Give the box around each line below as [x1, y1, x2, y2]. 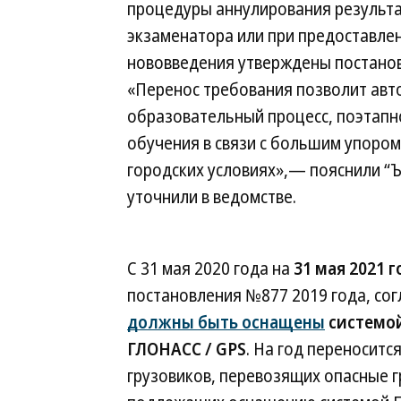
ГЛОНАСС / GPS [127, 337, 246, 361]
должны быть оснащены [127, 311, 325, 334]
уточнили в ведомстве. [127, 185, 296, 209]
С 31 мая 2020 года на [127, 257, 294, 280]
